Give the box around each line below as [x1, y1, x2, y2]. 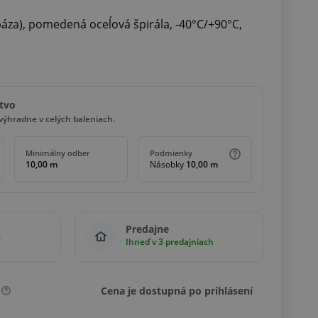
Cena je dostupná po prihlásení [101, 283, 253, 297]
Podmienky [149, 148, 192, 159]
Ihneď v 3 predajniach [126, 236, 214, 248]
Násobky [149, 158, 184, 171]
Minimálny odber [25, 148, 90, 159]
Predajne [126, 222, 169, 236]
